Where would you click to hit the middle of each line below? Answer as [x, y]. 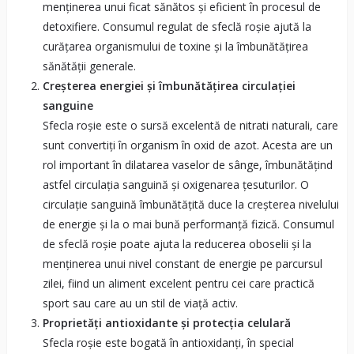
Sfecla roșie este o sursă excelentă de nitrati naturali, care [190, 125]
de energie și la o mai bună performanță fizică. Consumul [188, 224]
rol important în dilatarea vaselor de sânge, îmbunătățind [187, 164]
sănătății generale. [89, 66]
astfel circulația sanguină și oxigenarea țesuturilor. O [175, 184]
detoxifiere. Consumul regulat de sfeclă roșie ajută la [177, 26]
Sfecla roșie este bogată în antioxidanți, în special [168, 342]
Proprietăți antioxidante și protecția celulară [166, 322]
